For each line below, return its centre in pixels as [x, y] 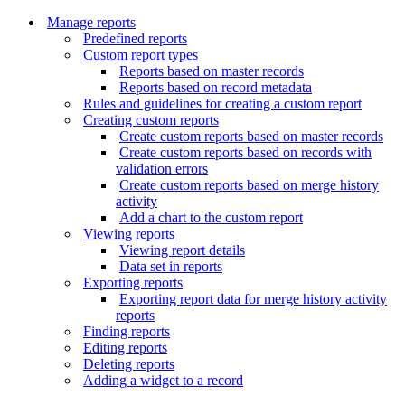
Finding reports [127, 331]
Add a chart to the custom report [211, 217]
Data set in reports [171, 266]
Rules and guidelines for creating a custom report [222, 104]
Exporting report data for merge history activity [253, 299]
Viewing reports [129, 234]
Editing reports [125, 348]
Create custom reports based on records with [245, 152]
